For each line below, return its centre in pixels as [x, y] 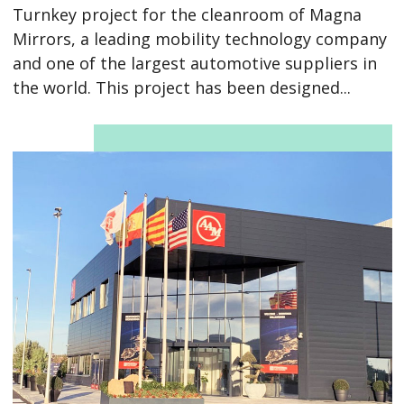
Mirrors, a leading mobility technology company [199, 38]
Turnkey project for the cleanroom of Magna [187, 14]
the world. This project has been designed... [181, 87]
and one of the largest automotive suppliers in [194, 63]
